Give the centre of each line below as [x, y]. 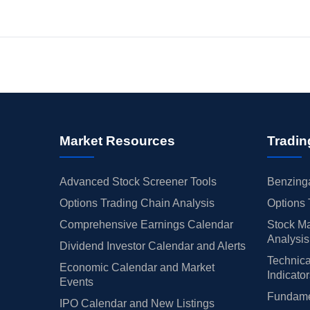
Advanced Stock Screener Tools [138, 182]
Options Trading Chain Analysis [137, 203]
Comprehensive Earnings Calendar [146, 225]
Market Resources [117, 141]
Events [76, 282]
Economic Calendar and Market [137, 268]
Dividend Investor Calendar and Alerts [152, 246]
